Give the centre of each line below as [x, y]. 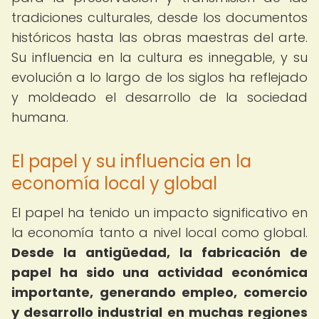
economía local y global [114, 183]
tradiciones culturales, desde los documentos [159, 17]
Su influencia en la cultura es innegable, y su [159, 57]
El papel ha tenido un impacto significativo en [159, 213]
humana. [40, 117]
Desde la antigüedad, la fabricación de [159, 252]
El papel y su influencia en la [131, 161]
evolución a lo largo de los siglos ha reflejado [159, 77]
